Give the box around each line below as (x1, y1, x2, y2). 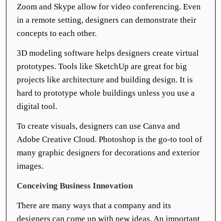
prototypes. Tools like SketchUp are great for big (17, 62, 187, 71)
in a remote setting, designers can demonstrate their (17, 15, 196, 25)
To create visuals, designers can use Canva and (17, 121, 180, 131)
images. (17, 161, 45, 171)
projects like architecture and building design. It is (17, 75, 193, 84)
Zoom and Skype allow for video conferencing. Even (17, 2, 201, 11)
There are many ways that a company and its (17, 201, 171, 210)
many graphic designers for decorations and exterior (17, 148, 200, 157)
